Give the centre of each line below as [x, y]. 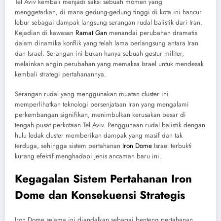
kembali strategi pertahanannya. [60, 74]
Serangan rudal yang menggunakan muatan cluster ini [92, 94]
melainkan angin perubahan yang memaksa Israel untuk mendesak [109, 64]
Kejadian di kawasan [45, 33]
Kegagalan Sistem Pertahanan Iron [103, 179]
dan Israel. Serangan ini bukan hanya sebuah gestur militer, [99, 54]
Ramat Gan [91, 33]
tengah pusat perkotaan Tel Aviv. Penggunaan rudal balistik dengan [110, 125]
